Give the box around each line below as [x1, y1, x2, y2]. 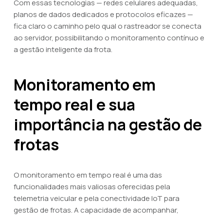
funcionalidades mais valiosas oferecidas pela [14, 182, 170, 192]
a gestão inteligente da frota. [14, 44, 112, 54]
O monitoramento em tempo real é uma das [14, 170, 162, 180]
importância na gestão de [14, 114, 202, 135]
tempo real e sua [14, 94, 135, 115]
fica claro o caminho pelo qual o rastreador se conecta [14, 21, 201, 31]
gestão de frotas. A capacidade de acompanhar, [14, 205, 179, 215]
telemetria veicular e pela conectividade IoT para [14, 193, 180, 203]
